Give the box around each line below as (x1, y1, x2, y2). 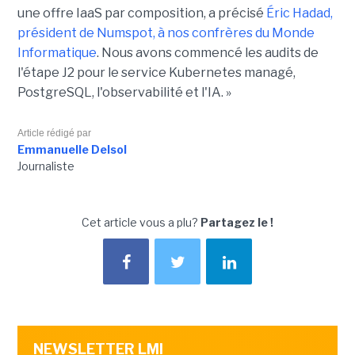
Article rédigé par (17, 127, 91, 139)
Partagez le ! (200, 215, 273, 229)
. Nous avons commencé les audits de (96, 44, 319, 60)
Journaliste (17, 158, 74, 173)
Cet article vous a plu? (82, 215, 200, 229)
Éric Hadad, (265, 5, 333, 21)
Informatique (17, 44, 97, 60)
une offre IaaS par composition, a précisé (17, 5, 266, 21)
